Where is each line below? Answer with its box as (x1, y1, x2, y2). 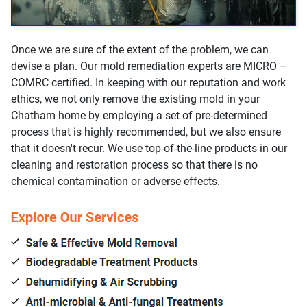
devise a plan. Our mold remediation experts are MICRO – (11, 60, 287, 73)
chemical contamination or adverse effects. (11, 175, 220, 188)
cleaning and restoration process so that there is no (11, 158, 258, 171)
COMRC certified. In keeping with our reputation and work (11, 76, 286, 89)
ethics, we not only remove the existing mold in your (11, 93, 260, 106)
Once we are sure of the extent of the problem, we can (11, 43, 269, 56)
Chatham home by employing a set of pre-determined (11, 109, 267, 122)
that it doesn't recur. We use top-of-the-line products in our (11, 142, 287, 155)
